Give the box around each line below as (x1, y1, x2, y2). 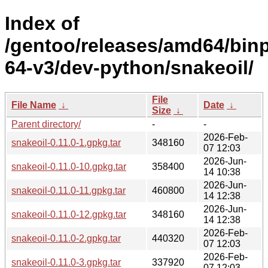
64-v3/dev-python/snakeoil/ (5, 57, 254, 79)
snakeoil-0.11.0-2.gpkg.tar (11, 233, 121, 243)
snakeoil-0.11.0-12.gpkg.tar (11, 209, 126, 220)
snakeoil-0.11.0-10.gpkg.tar (11, 161, 126, 172)
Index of (5, 13, 80, 35)
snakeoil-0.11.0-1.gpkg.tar (11, 137, 121, 148)
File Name (11, 99, 56, 110)
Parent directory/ (11, 118, 81, 129)
